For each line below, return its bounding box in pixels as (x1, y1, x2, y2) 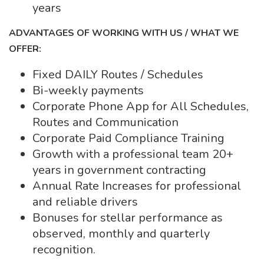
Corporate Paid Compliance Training (32, 130, 225, 146)
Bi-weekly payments (32, 82, 144, 98)
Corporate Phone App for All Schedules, (32, 98, 249, 114)
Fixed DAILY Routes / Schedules (32, 67, 206, 82)
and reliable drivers (32, 194, 138, 210)
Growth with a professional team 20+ (32, 146, 233, 162)
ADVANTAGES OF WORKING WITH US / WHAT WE (9, 27, 239, 39)
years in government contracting (32, 162, 206, 178)
